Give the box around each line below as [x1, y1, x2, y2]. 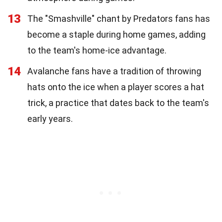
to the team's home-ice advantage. [27, 45, 166, 55]
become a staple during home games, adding [27, 29, 206, 40]
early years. [27, 113, 73, 124]
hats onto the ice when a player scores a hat [27, 81, 204, 92]
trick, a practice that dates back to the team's [27, 97, 209, 108]
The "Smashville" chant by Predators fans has [27, 13, 210, 24]
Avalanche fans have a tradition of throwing [27, 65, 201, 76]
